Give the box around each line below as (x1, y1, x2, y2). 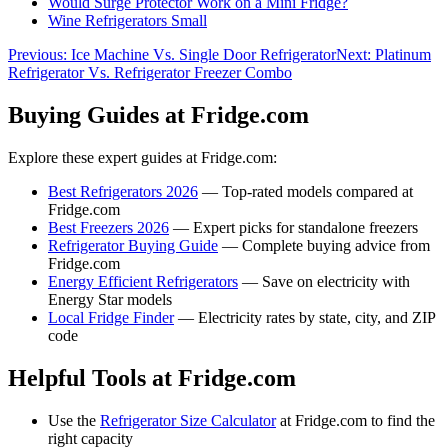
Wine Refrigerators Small (48, 11, 207, 29)
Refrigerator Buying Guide (48, 236, 218, 254)
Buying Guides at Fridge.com (8, 101, 309, 128)
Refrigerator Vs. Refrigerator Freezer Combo (8, 63, 292, 81)
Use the (48, 411, 100, 429)
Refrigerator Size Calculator (100, 411, 276, 429)
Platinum (375, 45, 431, 63)
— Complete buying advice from (218, 236, 430, 254)
